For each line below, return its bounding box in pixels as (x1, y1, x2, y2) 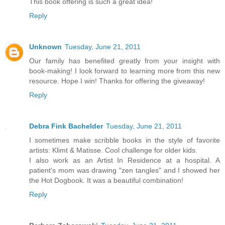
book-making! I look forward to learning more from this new (29, 66, 220, 75)
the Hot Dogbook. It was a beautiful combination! (29, 176, 183, 184)
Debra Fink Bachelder (29, 122, 103, 130)
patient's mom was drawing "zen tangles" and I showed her (29, 166, 220, 174)
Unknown (29, 42, 62, 51)
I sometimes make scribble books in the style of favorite (29, 136, 220, 144)
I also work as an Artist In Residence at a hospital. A (29, 156, 220, 164)
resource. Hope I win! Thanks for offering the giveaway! (29, 76, 205, 85)
